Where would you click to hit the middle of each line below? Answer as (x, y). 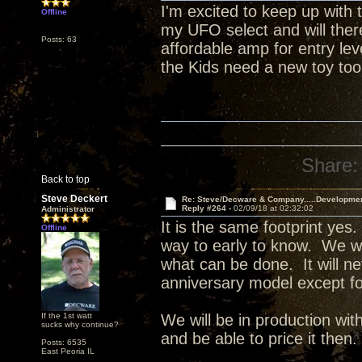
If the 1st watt (67, 316)
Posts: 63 (59, 39)
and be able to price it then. (259, 339)
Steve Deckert (74, 199)
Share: (330, 165)
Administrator (68, 209)
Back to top (65, 179)
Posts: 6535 (64, 342)
